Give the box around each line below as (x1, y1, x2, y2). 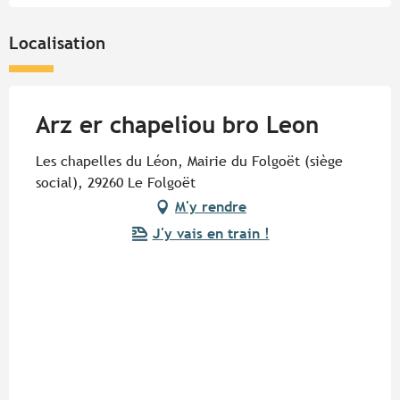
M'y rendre (175, 198, 246, 216)
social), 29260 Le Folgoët (36, 174, 196, 192)
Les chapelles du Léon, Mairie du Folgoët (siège (36, 153, 343, 171)
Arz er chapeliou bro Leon (36, 112, 319, 139)
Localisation (9, 33, 105, 54)
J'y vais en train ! (152, 225, 270, 243)
